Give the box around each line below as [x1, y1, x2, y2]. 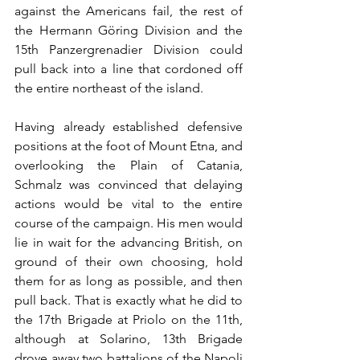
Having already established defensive [14, 119, 243, 135]
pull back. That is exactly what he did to [14, 292, 243, 309]
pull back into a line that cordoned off [14, 61, 243, 77]
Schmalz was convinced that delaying [14, 177, 243, 193]
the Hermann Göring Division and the [14, 22, 243, 39]
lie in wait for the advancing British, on [14, 235, 243, 251]
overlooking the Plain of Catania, [14, 157, 243, 174]
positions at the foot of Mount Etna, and [14, 138, 243, 154]
